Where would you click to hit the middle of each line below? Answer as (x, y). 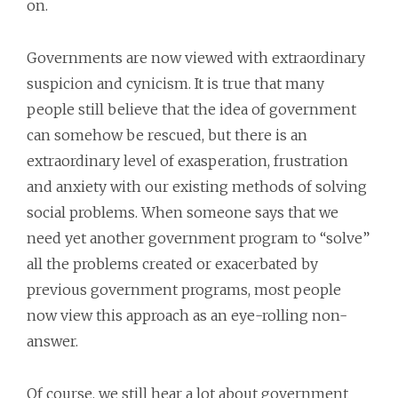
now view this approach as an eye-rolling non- (187, 315)
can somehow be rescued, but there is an (167, 135)
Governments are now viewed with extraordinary (196, 58)
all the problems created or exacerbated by (172, 264)
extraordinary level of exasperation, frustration (187, 161)
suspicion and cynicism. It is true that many (175, 84)
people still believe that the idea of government (191, 109)
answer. (52, 341)
